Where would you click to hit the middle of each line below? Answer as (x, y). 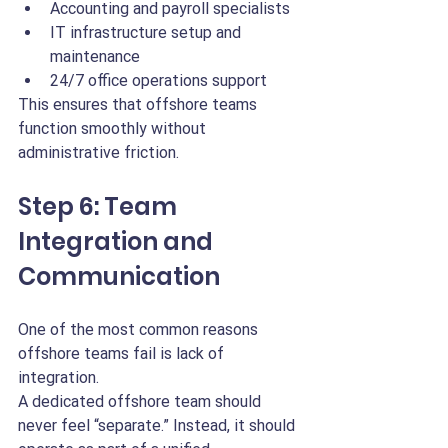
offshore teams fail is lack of (123, 353)
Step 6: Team (100, 206)
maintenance (95, 56)
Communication (119, 276)
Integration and (118, 241)
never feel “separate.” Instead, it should (158, 425)
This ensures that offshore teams (139, 104)
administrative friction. (98, 152)
